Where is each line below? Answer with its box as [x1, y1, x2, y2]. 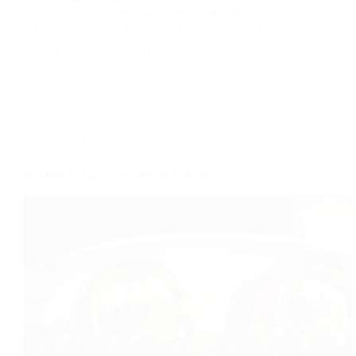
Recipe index [165, 133, 231, 148]
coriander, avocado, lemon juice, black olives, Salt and [24, 19, 296, 33]
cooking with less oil [56, 133, 159, 148]
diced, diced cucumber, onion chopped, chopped [24, 5, 266, 19]
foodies [56, 48, 92, 62]
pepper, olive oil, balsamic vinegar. [24, 33, 197, 48]
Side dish [238, 133, 284, 148]
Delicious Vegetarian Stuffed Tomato [24, 167, 209, 181]
